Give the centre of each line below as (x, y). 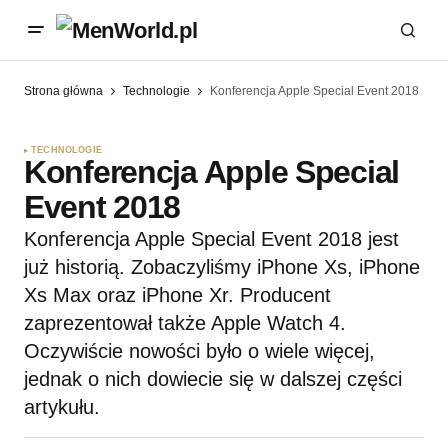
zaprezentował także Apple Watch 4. (185, 323)
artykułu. (62, 407)
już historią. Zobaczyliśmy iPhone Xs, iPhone (222, 267)
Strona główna (63, 91)
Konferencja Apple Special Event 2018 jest (211, 239)
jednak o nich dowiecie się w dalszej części (213, 379)
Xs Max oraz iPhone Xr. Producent (177, 295)
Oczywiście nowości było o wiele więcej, (199, 351)
